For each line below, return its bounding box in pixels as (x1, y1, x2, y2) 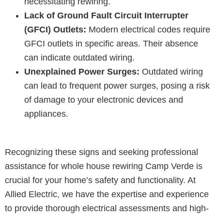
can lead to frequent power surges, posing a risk (24, 80, 210, 91)
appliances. (24, 108, 68, 119)
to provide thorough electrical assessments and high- (5, 203, 209, 213)
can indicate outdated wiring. (24, 52, 135, 62)
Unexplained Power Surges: (24, 66, 139, 77)
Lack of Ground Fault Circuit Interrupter (24, 10, 188, 20)
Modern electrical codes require (86, 24, 210, 34)
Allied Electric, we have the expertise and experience (5, 189, 209, 199)
